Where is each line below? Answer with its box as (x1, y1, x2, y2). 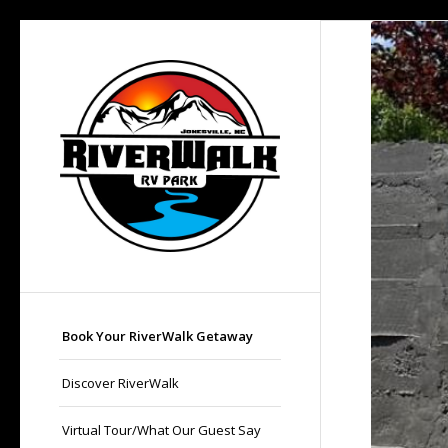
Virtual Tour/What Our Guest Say (62, 421, 261, 439)
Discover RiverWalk (62, 374, 179, 392)
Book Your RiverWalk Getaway (62, 327, 253, 345)
